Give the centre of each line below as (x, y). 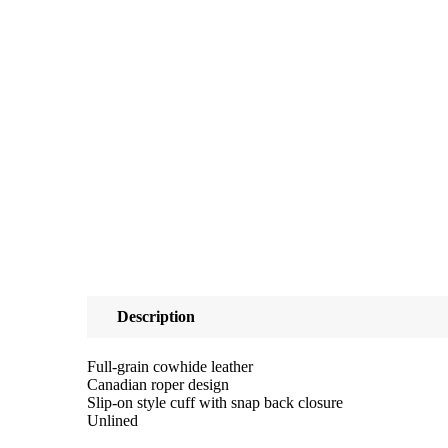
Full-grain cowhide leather (170, 366)
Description (156, 316)
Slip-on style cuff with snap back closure (215, 402)
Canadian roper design (158, 384)
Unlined (112, 420)
